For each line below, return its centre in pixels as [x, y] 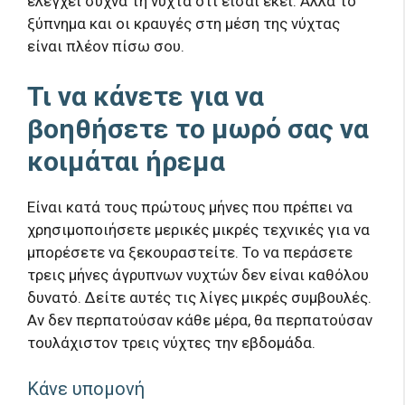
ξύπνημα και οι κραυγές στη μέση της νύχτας [184, 23]
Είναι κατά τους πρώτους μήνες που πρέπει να [190, 207]
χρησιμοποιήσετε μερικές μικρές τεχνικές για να [198, 230]
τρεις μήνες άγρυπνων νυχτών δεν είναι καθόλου [198, 275]
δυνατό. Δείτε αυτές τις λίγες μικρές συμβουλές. [199, 298]
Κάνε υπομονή [86, 388]
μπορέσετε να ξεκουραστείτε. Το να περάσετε [190, 253]
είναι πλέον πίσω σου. [106, 46]
